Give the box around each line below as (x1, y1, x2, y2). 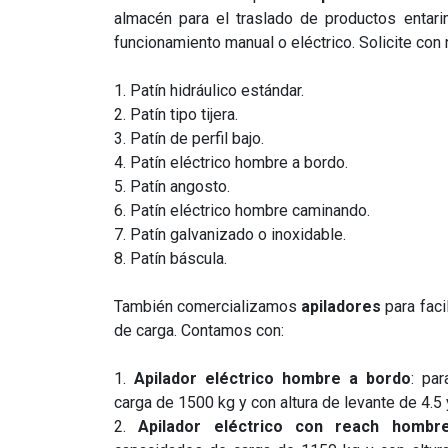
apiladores (301, 297, 382, 316)
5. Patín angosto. (114, 177, 230, 196)
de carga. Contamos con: (114, 321, 284, 340)
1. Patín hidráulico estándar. (114, 81, 304, 100)
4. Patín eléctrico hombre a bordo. (114, 153, 348, 172)
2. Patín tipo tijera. (114, 105, 238, 124)
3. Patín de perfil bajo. (114, 129, 264, 148)
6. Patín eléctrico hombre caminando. (114, 201, 370, 220)
